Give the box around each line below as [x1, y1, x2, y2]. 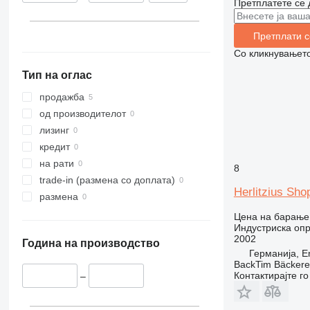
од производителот [39, 108, 126, 120]
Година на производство [21, 237, 160, 250]
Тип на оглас [21, 69, 92, 82]
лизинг [39, 125, 69, 136]
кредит [39, 141, 70, 153]
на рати [39, 158, 74, 170]
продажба [39, 91, 84, 103]
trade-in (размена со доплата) [39, 174, 175, 186]
